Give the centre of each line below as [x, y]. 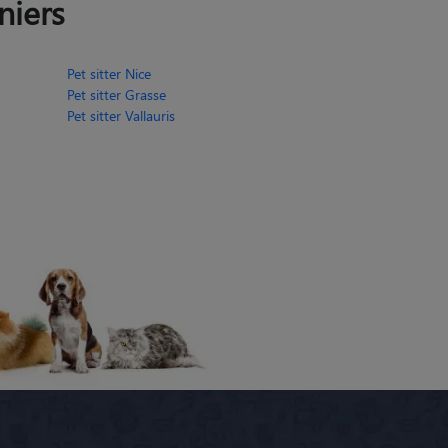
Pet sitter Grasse [116, 94]
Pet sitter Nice [109, 73]
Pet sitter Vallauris [121, 115]
